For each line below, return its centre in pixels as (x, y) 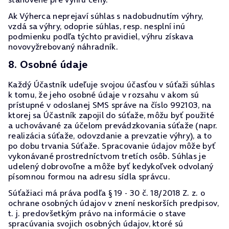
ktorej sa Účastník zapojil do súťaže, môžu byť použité (111, 115)
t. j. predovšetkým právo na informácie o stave (97, 213)
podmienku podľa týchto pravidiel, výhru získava (101, 36)
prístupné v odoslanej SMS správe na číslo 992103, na (110, 105)
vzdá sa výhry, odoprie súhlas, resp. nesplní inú (97, 26)
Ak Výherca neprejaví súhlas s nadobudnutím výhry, (106, 16)
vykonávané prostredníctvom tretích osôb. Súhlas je (107, 156)
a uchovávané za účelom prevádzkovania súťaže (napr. (113, 125)
